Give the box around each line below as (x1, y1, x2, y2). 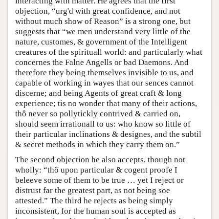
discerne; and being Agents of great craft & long (15, 88, 182, 98)
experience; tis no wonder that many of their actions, (15, 98, 197, 108)
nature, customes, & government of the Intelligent (15, 37, 187, 46)
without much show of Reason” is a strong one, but (15, 16, 191, 26)
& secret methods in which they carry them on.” (15, 139, 180, 149)
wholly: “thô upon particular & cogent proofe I (15, 165, 177, 175)
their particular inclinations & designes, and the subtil (15, 129, 201, 139)
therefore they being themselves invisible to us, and (15, 67, 194, 77)
